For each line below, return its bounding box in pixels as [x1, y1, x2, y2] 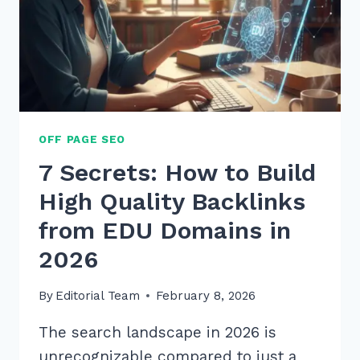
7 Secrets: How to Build [39, 157, 316, 186]
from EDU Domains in [39, 215, 291, 244]
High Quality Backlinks [39, 186, 305, 215]
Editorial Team [55, 288, 141, 304]
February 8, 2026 [156, 288, 256, 304]
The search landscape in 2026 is [39, 323, 276, 342]
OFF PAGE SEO [39, 133, 125, 145]
